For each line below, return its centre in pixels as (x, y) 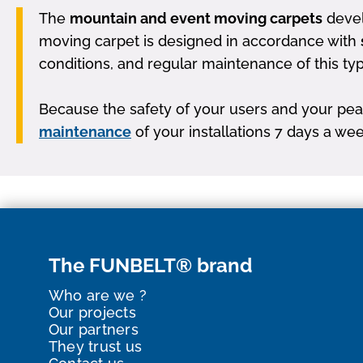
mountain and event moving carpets (196, 19)
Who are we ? (98, 296)
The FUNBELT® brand (150, 266)
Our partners (94, 330)
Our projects (92, 313)
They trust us (96, 347)
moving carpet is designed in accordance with (200, 41)
